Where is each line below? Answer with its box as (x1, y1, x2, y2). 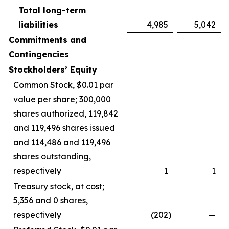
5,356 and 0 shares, (13, 195, 88, 205)
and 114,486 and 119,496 (13, 137, 110, 147)
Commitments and (9, 35, 86, 45)
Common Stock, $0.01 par (13, 80, 113, 90)
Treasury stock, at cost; (13, 181, 104, 191)
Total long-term (18, 5, 86, 15)
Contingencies (9, 49, 69, 59)
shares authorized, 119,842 (13, 108, 118, 119)
